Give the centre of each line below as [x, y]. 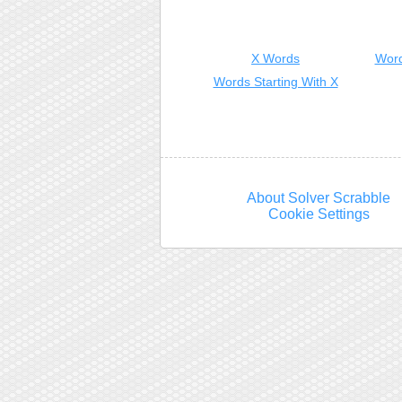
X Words [275, 58]
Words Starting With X [275, 82]
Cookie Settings [319, 214]
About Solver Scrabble [319, 198]
